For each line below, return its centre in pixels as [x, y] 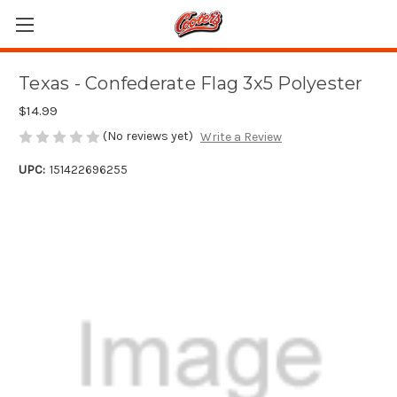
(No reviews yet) [148, 136]
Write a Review [241, 137]
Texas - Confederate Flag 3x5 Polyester [191, 84]
